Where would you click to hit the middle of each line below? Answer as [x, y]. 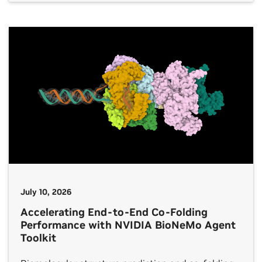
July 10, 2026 [46, 192]
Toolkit [38, 238]
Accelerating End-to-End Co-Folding [114, 212]
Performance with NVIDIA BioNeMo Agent [128, 225]
